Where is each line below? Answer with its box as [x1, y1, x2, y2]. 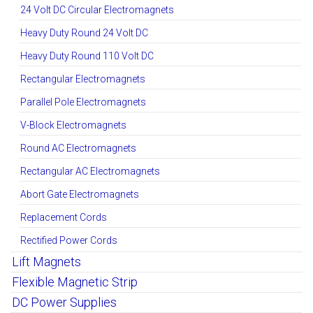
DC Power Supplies [12, 294, 117, 310]
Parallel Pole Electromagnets [20, 96, 146, 108]
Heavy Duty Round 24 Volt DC [20, 27, 148, 38]
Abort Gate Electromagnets [20, 188, 139, 200]
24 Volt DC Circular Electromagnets [20, 3, 174, 15]
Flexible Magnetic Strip [12, 274, 138, 289]
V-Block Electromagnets [20, 119, 126, 131]
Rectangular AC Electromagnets [20, 165, 160, 177]
